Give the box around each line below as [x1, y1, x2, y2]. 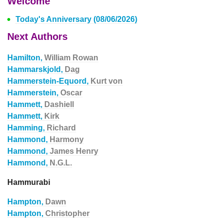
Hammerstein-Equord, [7, 77, 91, 85]
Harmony [50, 135, 84, 144]
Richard [47, 124, 76, 132]
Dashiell [44, 100, 74, 109]
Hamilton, [7, 54, 44, 62]
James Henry [50, 147, 98, 155]
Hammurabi [7, 178, 50, 186]
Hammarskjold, [7, 65, 65, 73]
